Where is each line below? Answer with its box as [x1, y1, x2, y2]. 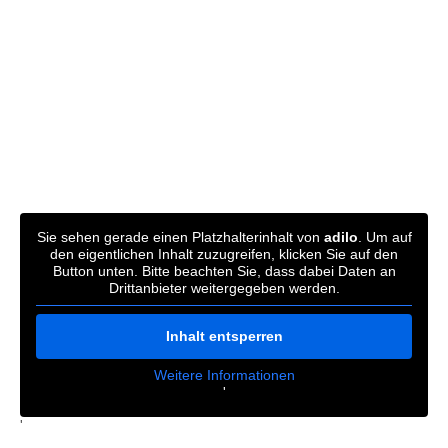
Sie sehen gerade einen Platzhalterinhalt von [36, 228, 324, 245]
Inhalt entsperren [165, 327, 283, 344]
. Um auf [357, 228, 412, 245]
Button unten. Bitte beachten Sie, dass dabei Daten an [52, 262, 396, 279]
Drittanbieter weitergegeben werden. [108, 279, 340, 296]
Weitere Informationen [153, 366, 295, 383]
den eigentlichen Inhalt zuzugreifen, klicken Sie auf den [50, 245, 398, 262]
